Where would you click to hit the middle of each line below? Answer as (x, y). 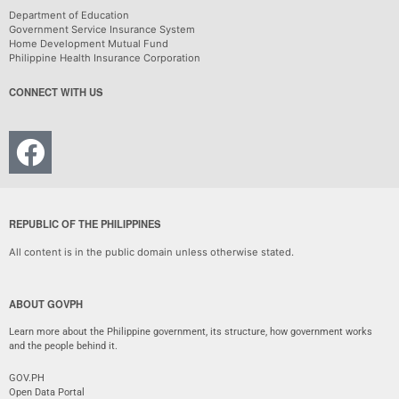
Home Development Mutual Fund (89, 43)
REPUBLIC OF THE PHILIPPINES (85, 223)
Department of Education (69, 15)
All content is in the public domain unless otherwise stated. (151, 252)
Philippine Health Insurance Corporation (105, 57)
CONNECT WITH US (56, 91)
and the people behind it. (63, 346)
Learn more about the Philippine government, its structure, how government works (191, 332)
